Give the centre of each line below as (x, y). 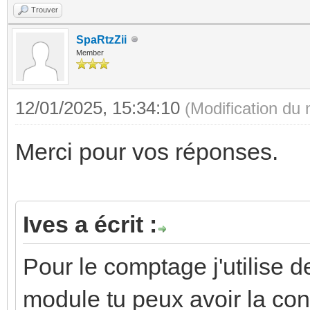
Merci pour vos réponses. (147, 151)
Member (90, 52)
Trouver (45, 9)
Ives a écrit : (90, 224)
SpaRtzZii (101, 39)
